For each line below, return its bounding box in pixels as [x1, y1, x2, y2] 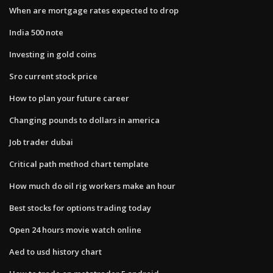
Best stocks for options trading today [9, 202, 151, 213]
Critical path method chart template [9, 158, 149, 169]
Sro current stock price [9, 70, 97, 82]
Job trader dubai [9, 136, 73, 147]
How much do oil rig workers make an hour [9, 180, 175, 191]
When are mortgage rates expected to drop [9, 4, 179, 16]
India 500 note [9, 26, 63, 38]
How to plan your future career [9, 92, 129, 104]
